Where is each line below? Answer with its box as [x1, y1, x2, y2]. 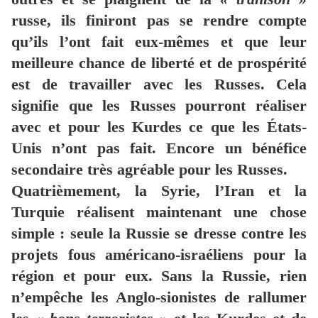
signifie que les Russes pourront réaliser [11, 97, 307, 115]
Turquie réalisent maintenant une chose [11, 203, 307, 221]
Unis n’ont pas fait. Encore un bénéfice [11, 139, 307, 158]
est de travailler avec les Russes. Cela [11, 75, 307, 94]
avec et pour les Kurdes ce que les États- [11, 118, 307, 136]
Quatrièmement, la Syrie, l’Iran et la [11, 182, 307, 200]
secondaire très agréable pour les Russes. [11, 160, 287, 179]
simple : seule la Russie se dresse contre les [11, 224, 307, 243]
